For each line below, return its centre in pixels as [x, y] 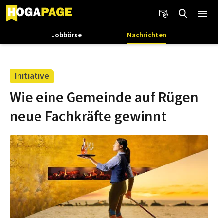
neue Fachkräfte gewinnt [88, 116]
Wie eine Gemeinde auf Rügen [104, 97]
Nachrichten [147, 35]
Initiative [32, 75]
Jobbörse [66, 35]
